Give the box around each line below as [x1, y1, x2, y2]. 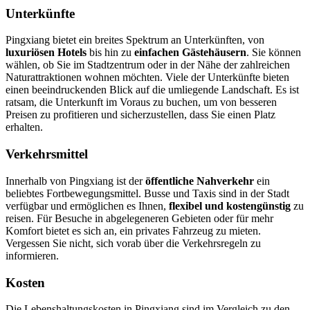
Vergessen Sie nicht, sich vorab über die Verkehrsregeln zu [6, 237, 261, 249]
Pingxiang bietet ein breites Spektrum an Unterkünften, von [6, 34, 264, 46]
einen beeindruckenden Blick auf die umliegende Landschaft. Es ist [6, 84, 299, 96]
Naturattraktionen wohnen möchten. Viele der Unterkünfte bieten [6, 71, 289, 84]
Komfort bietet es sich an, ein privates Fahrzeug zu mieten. [6, 224, 261, 237]
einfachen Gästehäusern [134, 46, 246, 59]
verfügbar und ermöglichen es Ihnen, [6, 199, 169, 212]
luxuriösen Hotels [6, 46, 86, 59]
